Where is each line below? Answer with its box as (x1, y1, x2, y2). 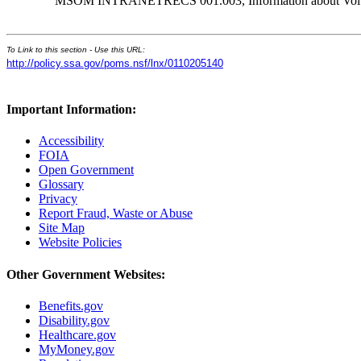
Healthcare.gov (39, 328, 116, 342)
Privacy (39, 192, 77, 206)
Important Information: (6, 102, 136, 117)
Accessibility (39, 134, 104, 148)
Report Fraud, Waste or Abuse (39, 206, 193, 221)
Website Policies (39, 235, 122, 250)
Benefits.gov (39, 299, 103, 313)
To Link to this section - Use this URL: (6, 44, 145, 54)
